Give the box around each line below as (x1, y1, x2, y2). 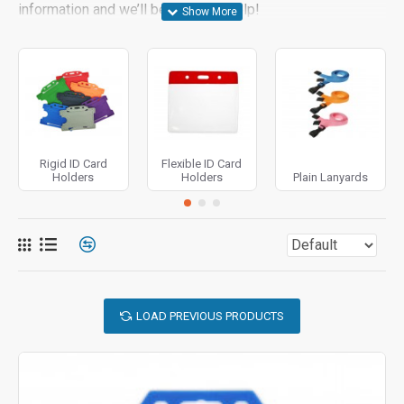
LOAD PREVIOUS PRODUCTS (136, 309, 284, 324)
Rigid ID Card (39, 157, 107, 171)
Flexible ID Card (161, 157, 243, 171)
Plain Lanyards (293, 170, 369, 185)
